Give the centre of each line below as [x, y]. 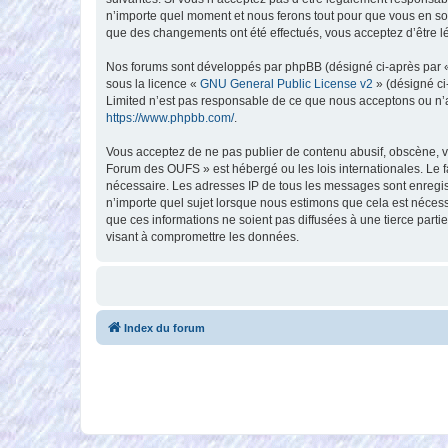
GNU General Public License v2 [286, 83]
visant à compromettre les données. [202, 236]
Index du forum [164, 327]
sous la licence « [153, 83]
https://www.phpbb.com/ [170, 117]
